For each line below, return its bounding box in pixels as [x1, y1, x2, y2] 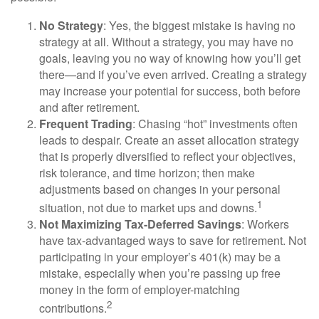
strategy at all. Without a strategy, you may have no [39, 33, 293, 50]
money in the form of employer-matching [39, 281, 240, 298]
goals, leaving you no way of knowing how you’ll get [39, 50, 300, 66]
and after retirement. [39, 99, 140, 115]
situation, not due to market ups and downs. [39, 199, 257, 216]
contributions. [39, 300, 107, 317]
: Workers [241, 216, 289, 233]
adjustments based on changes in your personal [39, 181, 281, 197]
